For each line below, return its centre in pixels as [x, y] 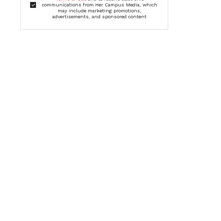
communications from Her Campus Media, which [99, 5]
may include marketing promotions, [99, 11]
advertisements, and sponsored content [100, 17]
